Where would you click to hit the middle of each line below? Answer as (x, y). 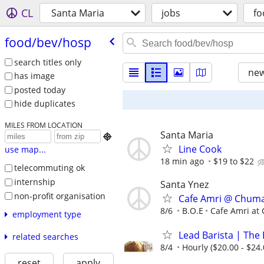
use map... (25, 150)
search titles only (47, 62)
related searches (45, 237)
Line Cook (200, 149)
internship (34, 181)
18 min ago (182, 161)
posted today (39, 90)
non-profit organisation (60, 196)
